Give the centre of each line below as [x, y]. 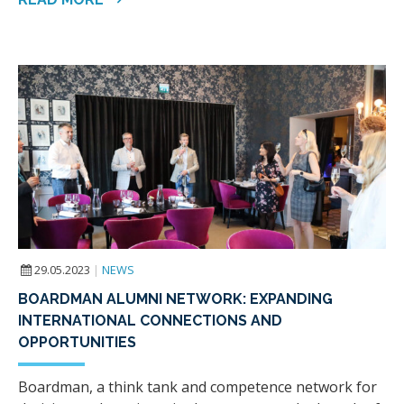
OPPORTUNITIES [77, 343]
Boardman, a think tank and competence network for [197, 387]
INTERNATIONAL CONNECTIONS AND [150, 321]
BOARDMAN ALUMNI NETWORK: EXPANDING [175, 299]
